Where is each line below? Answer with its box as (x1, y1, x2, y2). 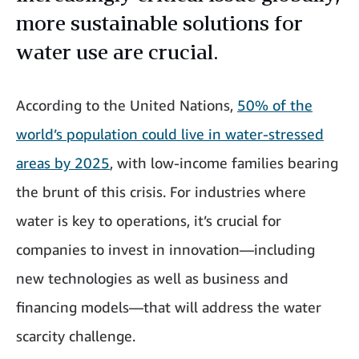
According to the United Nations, (16, 96, 237, 115)
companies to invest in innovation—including (16, 240, 315, 259)
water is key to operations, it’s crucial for (16, 212, 281, 230)
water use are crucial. (16, 39, 218, 65)
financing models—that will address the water (16, 298, 321, 317)
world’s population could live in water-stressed (16, 125, 324, 143)
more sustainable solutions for (16, 10, 303, 36)
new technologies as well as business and (16, 269, 288, 288)
